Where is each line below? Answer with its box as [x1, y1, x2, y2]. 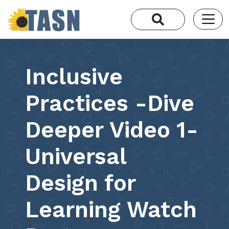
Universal [25, 143, 127, 170]
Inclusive [25, 63, 123, 90]
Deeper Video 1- [25, 116, 199, 143]
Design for [25, 169, 136, 196]
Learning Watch [25, 196, 197, 223]
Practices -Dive [25, 89, 195, 117]
